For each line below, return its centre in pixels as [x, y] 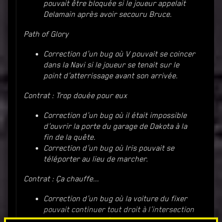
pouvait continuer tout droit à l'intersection [119, 209]
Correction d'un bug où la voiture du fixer [115, 198]
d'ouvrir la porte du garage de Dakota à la [115, 126]
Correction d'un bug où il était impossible [115, 115]
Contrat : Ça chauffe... [61, 179]
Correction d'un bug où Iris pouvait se [109, 148]
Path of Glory [46, 34]
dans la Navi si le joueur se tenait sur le [111, 65]
